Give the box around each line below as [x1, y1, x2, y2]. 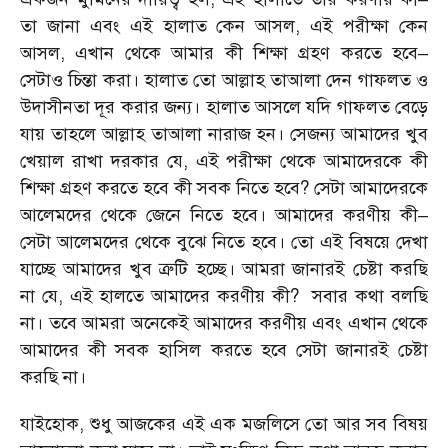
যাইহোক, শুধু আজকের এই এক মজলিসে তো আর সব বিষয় [20, 413, 428, 435]
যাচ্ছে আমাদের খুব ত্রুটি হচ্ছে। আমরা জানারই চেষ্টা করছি [20, 258, 428, 280]
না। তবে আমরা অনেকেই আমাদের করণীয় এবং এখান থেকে [20, 312, 428, 334]
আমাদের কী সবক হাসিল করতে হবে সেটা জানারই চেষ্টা [20, 339, 428, 361]
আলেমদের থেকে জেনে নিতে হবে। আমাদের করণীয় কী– [20, 204, 428, 226]
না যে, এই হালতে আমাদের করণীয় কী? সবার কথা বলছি [20, 285, 428, 307]
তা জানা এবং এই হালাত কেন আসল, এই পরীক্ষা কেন [20, 15, 428, 37]
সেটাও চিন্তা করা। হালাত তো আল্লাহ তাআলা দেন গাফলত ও [20, 69, 428, 91]
